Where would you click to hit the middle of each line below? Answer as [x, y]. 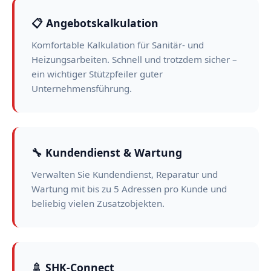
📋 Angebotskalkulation [95, 23]
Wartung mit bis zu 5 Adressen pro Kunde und [129, 189]
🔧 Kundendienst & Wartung [107, 152]
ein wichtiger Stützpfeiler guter [97, 74]
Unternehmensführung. [82, 88]
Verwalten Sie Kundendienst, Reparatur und [125, 174]
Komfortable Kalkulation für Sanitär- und [118, 45]
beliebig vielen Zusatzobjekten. [98, 203]
